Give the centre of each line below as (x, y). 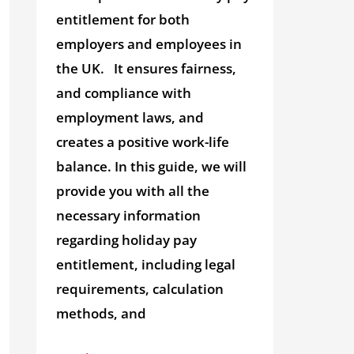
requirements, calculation (140, 289)
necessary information (129, 216)
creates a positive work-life (143, 142)
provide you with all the (133, 191)
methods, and (102, 314)
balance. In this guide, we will (152, 167)
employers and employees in (149, 44)
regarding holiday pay (127, 240)
